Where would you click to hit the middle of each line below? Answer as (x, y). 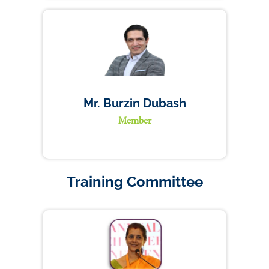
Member (134, 121)
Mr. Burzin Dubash (134, 103)
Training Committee (134, 182)
